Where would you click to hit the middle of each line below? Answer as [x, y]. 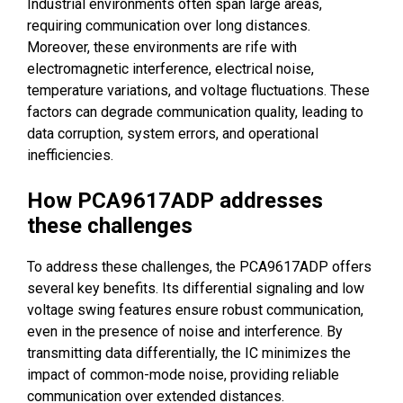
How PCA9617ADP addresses [175, 201]
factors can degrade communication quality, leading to [195, 112]
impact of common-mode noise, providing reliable [183, 375]
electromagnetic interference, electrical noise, [170, 69]
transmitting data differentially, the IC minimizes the [189, 354]
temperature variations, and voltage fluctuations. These [198, 91]
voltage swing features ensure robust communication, [195, 310]
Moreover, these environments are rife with [162, 48]
